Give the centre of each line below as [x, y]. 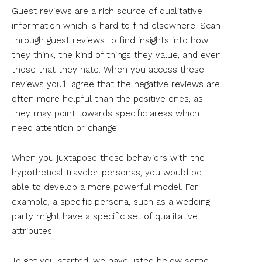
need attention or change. [65, 128]
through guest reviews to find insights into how [110, 40]
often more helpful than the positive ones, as [107, 99]
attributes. [33, 231]
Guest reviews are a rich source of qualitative [107, 11]
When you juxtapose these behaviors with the [108, 158]
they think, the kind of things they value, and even [116, 55]
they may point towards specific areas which [106, 113]
